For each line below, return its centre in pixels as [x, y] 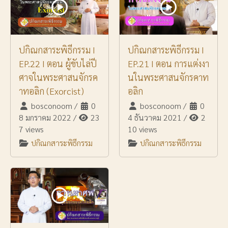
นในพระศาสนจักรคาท [168, 77]
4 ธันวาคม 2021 [155, 118]
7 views [31, 129]
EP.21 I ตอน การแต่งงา [168, 64]
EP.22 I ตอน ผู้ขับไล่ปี [58, 64]
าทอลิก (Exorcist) [51, 91]
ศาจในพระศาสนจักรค [58, 77]
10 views [142, 129]
